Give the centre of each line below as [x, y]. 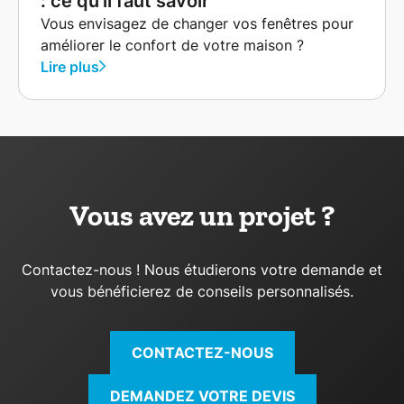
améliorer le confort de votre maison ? [172, 45]
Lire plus [70, 66]
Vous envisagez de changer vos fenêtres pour [197, 23]
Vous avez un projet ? [202, 215]
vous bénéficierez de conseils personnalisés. [202, 291]
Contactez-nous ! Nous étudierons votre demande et [202, 269]
